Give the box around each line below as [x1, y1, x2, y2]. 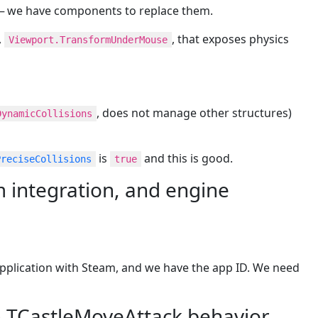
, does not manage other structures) [97, 105, 292, 121]
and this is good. [141, 150, 233, 167]
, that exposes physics [172, 31, 289, 48]
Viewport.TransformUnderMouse [9, 34, 168, 46]
